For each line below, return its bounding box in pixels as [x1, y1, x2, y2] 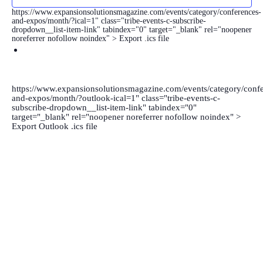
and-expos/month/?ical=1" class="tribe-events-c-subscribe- [11, 16, 206, 26]
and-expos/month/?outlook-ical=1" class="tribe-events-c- [11, 93, 220, 103]
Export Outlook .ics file [11, 122, 97, 131]
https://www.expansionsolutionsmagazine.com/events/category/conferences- [11, 8, 261, 17]
